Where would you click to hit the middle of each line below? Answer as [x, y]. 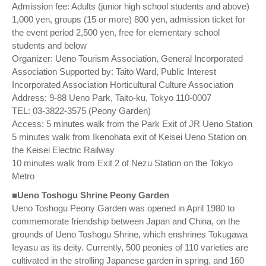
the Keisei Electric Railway [63, 150]
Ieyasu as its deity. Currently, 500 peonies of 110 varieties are [130, 247]
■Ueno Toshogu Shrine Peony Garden [91, 195]
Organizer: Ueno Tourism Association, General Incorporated [127, 58]
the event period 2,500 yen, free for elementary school [116, 32]
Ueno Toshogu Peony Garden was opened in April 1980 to [123, 208]
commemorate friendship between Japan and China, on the [126, 221]
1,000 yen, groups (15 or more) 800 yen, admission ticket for [129, 19]
